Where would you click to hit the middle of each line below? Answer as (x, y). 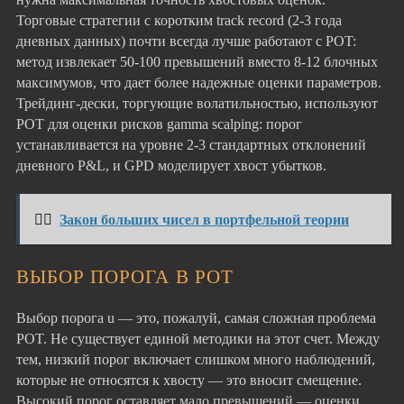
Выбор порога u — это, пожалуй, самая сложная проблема (196, 318)
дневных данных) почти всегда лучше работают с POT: (186, 41)
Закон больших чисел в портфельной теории (205, 219)
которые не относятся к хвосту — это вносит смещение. (189, 381)
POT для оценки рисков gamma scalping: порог (159, 124)
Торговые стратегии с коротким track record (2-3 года (179, 21)
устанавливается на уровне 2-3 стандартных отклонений (191, 145)
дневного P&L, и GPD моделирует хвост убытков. (171, 166)
